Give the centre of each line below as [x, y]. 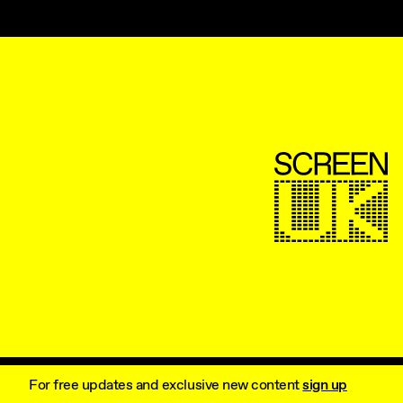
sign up [325, 385]
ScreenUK [305, 161]
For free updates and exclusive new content [166, 385]
